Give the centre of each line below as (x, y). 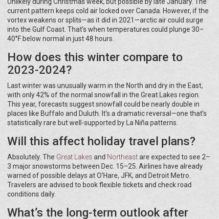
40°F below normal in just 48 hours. (61, 39)
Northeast (122, 157)
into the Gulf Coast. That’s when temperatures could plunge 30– (106, 30)
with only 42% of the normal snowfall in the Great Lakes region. (104, 95)
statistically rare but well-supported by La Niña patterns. (93, 123)
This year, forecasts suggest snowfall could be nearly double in (103, 104)
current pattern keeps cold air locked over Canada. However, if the (108, 11)
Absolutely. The (32, 157)
